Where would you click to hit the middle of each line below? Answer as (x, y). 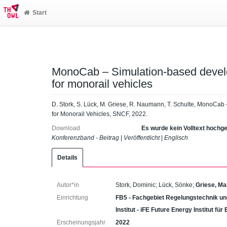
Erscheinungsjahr (81, 222)
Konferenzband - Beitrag (85, 138)
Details (67, 158)
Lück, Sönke (176, 185)
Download (66, 128)
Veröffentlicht (142, 138)
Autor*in (68, 185)
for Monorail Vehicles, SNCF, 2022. (100, 114)
